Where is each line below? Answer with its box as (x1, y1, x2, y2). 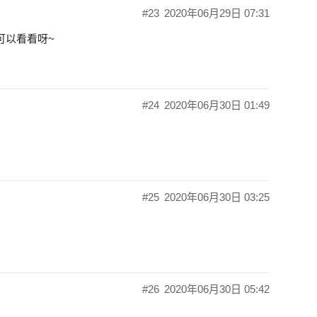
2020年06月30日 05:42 (164, 282, 270, 295)
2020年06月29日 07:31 (164, 6, 270, 19)
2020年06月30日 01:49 (164, 98, 270, 111)
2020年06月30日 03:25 (164, 190, 270, 203)
